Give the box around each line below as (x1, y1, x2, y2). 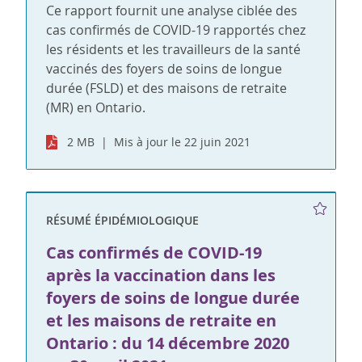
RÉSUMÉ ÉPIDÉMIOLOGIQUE (46, 213, 199, 229)
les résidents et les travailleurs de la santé (46, 40, 301, 59)
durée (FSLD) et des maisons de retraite (46, 79, 287, 98)
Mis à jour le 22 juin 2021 (114, 134, 251, 150)
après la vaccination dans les (46, 264, 276, 287)
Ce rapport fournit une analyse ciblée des (46, 2, 297, 20)
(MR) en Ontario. (46, 99, 145, 117)
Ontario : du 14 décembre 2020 (46, 332, 289, 355)
